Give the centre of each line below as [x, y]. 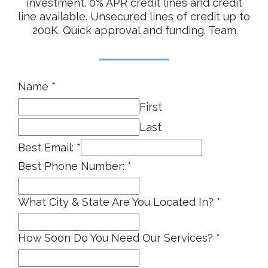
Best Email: [47, 147]
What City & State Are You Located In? [117, 202]
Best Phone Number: [73, 166]
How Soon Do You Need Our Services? [117, 238]
